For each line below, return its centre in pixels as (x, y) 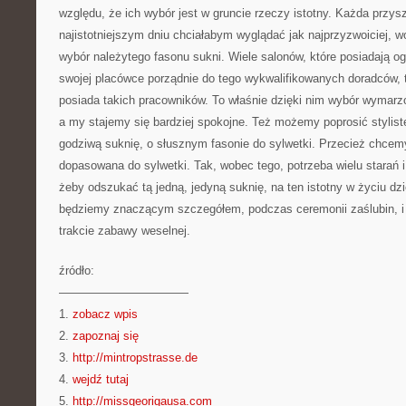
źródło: (77, 271)
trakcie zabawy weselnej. (125, 231)
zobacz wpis (105, 314)
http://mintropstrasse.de (135, 358)
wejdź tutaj (101, 379)
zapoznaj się (106, 336)
